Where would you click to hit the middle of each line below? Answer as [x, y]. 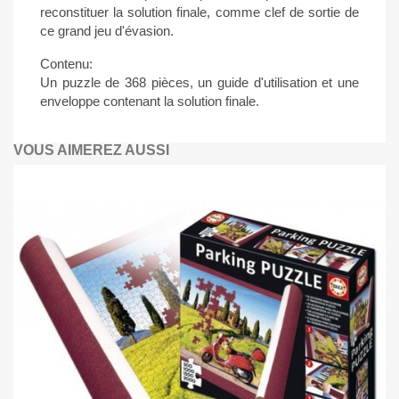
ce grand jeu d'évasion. [107, 31]
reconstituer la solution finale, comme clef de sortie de [199, 12]
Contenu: [66, 64]
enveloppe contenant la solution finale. [150, 101]
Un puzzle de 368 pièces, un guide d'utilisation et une [199, 82]
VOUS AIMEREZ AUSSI [91, 150]
